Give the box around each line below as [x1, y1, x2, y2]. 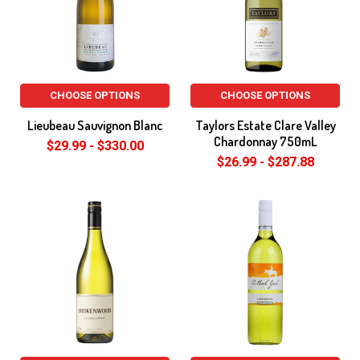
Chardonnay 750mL [213, 133, 317, 149]
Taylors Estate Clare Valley [194, 117, 336, 133]
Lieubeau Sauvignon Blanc [27, 117, 162, 133]
